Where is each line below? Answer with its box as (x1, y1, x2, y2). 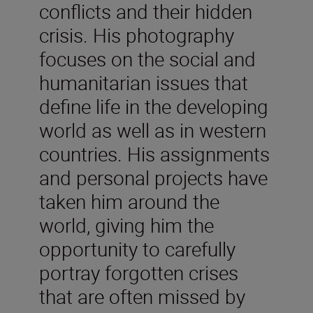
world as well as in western (39, 117, 266, 144)
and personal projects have (39, 164, 268, 191)
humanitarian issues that (39, 69, 248, 96)
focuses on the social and (39, 45, 256, 73)
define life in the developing (39, 93, 268, 120)
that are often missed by (39, 283, 245, 310)
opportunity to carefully (39, 235, 235, 263)
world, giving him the (39, 212, 214, 239)
